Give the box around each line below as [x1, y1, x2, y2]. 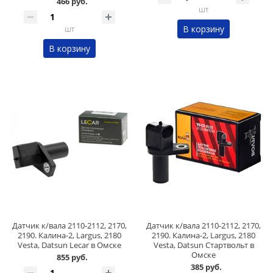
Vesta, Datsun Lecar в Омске [18, 239, 121, 251]
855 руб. [56, 252, 88, 263]
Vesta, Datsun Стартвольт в [153, 239, 254, 251]
